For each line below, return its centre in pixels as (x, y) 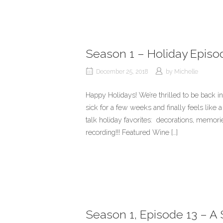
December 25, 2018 (122, 71)
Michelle (186, 71)
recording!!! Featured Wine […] (132, 132)
